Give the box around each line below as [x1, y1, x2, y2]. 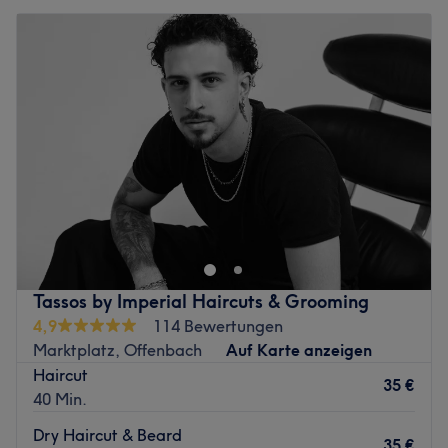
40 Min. [33, 388, 87, 409]
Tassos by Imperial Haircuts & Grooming [33, 289, 369, 313]
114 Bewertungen [153, 315, 283, 336]
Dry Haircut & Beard [33, 424, 182, 445]
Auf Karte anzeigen [226, 339, 372, 360]
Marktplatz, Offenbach [33, 339, 202, 360]
